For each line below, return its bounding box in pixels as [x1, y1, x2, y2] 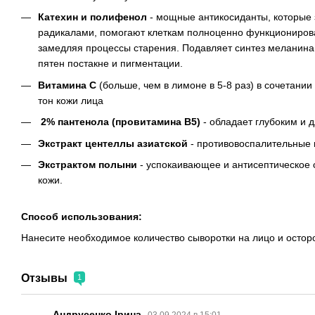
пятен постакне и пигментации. [38, 58, 183, 70]
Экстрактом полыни [38, 158, 140, 170]
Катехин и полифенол [38, 11, 147, 23]
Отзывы [21, 272, 70, 285]
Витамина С [38, 79, 96, 91]
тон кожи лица [38, 94, 103, 106]
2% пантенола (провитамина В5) [41, 116, 200, 128]
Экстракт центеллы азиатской [38, 137, 188, 149]
